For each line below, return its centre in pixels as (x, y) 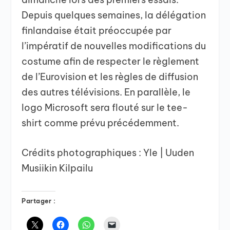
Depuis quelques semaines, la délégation (114, 15)
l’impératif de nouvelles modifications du (114, 46)
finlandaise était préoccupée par (97, 30)
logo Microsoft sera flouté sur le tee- (105, 107)
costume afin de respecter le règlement (111, 61)
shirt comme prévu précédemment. (101, 123)
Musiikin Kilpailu (57, 168)
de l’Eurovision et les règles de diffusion (110, 76)
